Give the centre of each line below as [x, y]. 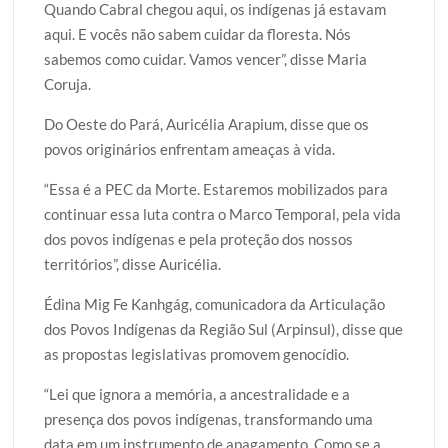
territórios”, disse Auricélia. [133, 263]
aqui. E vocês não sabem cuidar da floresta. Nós [198, 33]
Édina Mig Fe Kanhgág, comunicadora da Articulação [215, 303]
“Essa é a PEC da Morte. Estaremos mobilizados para [216, 188]
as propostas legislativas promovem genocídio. [197, 353]
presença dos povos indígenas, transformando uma [209, 418]
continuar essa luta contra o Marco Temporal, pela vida [223, 213]
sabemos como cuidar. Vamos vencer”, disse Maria [206, 58]
